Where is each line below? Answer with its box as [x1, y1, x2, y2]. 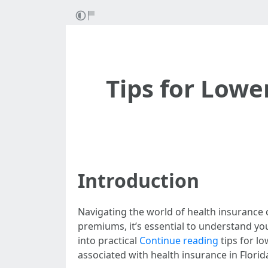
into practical [78, 234, 139, 247]
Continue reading [139, 234, 218, 247]
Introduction [78, 167, 199, 193]
